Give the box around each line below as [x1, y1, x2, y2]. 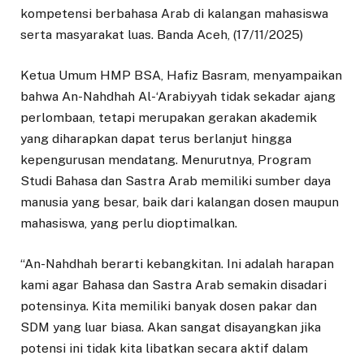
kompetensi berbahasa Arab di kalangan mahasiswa [20, 6, 328, 22]
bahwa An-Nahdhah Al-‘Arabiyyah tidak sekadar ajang [20, 89, 336, 105]
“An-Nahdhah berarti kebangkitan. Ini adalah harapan [20, 256, 334, 272]
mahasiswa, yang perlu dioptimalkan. [20, 215, 237, 232]
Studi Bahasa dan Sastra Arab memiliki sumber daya [20, 173, 331, 189]
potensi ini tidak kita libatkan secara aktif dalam [20, 340, 308, 357]
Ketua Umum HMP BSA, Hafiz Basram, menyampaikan [20, 67, 342, 84]
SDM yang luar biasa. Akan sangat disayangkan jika [20, 319, 321, 336]
